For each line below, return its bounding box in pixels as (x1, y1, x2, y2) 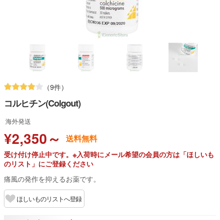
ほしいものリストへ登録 (17, 194, 82, 203)
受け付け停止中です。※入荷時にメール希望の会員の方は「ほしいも (4, 149, 214, 159)
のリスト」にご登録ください (4, 159, 93, 168)
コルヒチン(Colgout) (4, 97, 81, 110)
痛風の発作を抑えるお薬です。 (4, 174, 100, 184)
